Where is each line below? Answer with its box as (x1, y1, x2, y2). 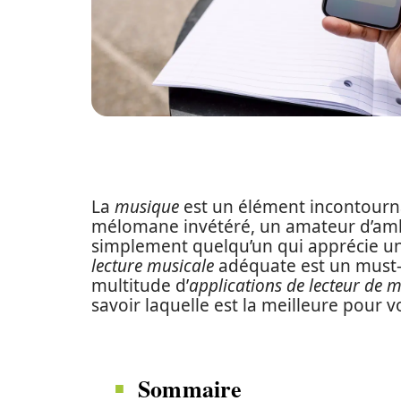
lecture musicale (91, 254, 214, 277)
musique (115, 195, 179, 218)
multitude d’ (91, 274, 189, 297)
